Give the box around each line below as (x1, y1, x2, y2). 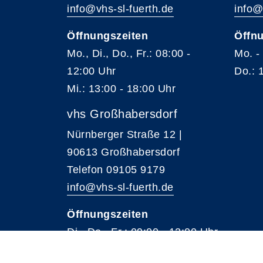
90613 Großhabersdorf (67, 146, 180, 158)
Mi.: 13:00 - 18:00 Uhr (67, 83, 176, 95)
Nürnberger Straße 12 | (67, 129, 186, 140)
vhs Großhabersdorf (67, 107, 177, 120)
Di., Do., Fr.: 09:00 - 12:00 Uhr (67, 226, 218, 238)
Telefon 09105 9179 (67, 164, 165, 176)
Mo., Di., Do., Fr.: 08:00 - (67, 48, 191, 59)
